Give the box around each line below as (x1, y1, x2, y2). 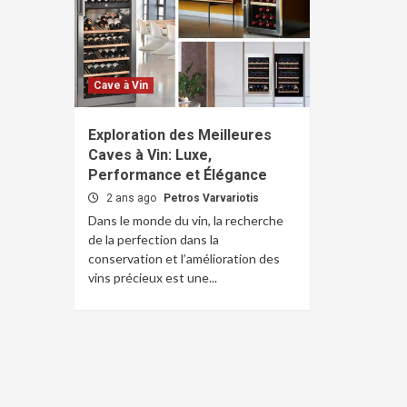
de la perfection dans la (88, 232, 219, 247)
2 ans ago (106, 192, 159, 204)
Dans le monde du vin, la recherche (88, 213, 283, 228)
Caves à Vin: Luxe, (88, 146, 212, 164)
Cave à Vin (94, 79, 148, 92)
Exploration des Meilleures (88, 126, 272, 144)
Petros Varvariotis (164, 192, 259, 204)
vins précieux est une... (88, 270, 217, 285)
